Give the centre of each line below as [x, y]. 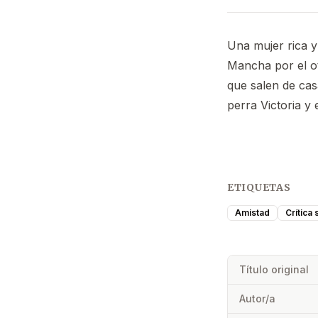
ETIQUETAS [259, 188]
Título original [274, 270]
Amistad [252, 213]
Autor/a [257, 299]
